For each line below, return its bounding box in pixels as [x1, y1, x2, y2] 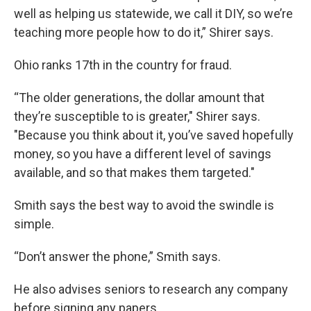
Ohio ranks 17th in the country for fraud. [14, 58, 232, 72]
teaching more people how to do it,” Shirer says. [14, 25, 274, 40]
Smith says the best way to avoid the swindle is [14, 198, 274, 212]
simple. [14, 217, 54, 231]
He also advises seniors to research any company [14, 282, 288, 296]
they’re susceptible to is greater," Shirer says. [14, 109, 260, 124]
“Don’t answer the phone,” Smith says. [14, 249, 224, 264]
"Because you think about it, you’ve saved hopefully [14, 128, 294, 142]
